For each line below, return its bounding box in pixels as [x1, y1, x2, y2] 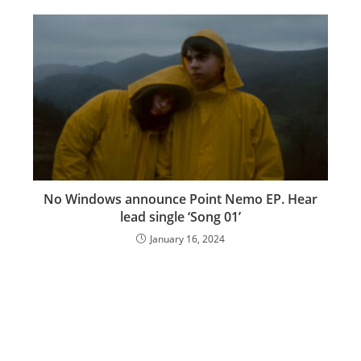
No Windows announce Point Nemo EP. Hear [44, 190, 317, 209]
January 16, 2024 [150, 232, 225, 247]
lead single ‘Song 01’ [120, 208, 241, 226]
